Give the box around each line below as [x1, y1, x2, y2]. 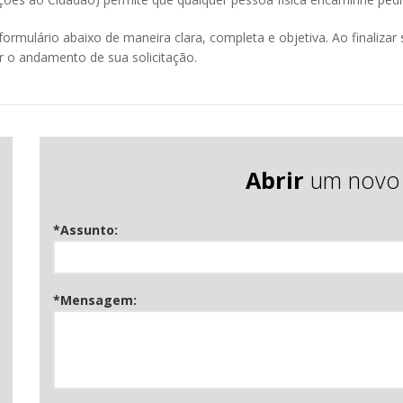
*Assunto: [53, 221, 118, 238]
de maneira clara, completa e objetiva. [105, 29, 328, 46]
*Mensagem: [53, 291, 137, 309]
